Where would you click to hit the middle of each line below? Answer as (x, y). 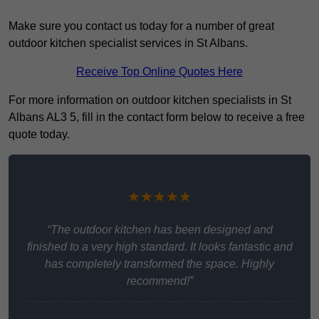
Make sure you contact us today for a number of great (141, 26)
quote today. (39, 135)
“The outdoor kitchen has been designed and (159, 230)
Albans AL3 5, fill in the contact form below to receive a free (157, 117)
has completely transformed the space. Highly (159, 264)
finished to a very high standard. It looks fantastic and (159, 247)
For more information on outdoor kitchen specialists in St (150, 100)
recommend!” (159, 281)
